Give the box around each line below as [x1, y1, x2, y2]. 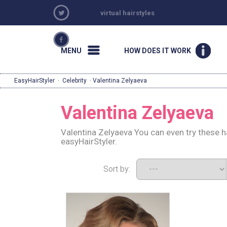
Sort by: [103, 164, 136, 174]
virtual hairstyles [100, 9, 155, 17]
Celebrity [62, 77, 87, 84]
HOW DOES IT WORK [124, 47, 191, 55]
